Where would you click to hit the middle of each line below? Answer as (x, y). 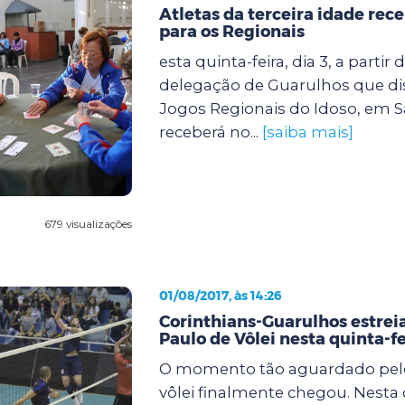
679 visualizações (88, 223)
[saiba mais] (307, 132)
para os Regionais (231, 31)
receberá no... (210, 132)
